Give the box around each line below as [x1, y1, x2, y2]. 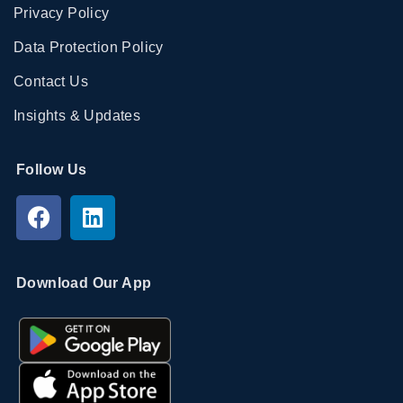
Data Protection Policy [13, 39, 164, 55]
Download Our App [16, 274, 152, 291]
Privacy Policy [13, 4, 110, 21]
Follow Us [16, 161, 87, 177]
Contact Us [13, 73, 88, 89]
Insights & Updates [13, 107, 141, 123]
